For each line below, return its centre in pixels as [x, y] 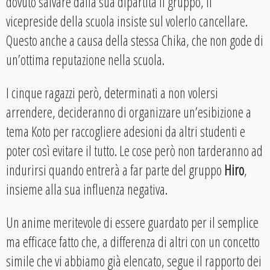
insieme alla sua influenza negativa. [87, 190]
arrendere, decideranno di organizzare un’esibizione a [129, 112]
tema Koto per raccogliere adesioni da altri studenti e [126, 132]
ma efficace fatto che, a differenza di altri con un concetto [133, 242]
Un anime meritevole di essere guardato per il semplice [132, 223]
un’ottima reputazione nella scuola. [85, 60]
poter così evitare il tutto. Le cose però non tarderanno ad [134, 151]
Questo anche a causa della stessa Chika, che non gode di [135, 41]
